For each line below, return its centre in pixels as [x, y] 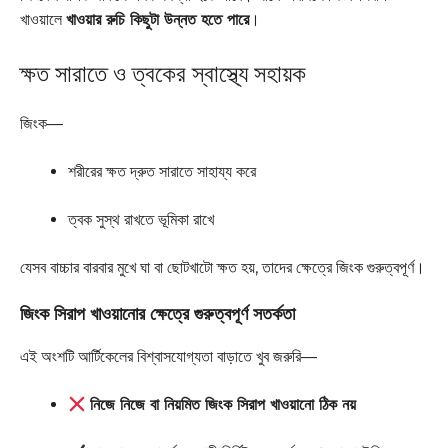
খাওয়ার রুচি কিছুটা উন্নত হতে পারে [157, 20]
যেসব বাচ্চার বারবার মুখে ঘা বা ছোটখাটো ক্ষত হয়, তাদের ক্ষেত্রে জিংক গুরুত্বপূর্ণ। [222, 268]
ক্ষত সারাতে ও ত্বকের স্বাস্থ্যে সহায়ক [163, 74]
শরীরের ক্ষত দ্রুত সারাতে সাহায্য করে [162, 172]
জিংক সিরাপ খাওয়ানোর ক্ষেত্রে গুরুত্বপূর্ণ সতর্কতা [157, 314]
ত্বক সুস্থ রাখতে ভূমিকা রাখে [141, 220]
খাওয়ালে [43, 20]
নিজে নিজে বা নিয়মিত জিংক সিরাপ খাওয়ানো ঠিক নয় [223, 405]
